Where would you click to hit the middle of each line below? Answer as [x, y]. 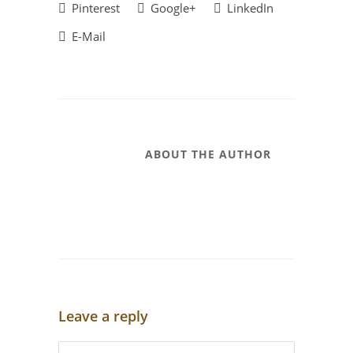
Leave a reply [103, 316]
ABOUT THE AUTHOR [208, 154]
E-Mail [87, 36]
